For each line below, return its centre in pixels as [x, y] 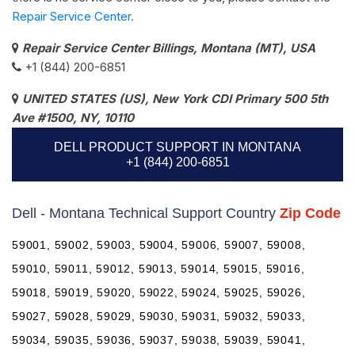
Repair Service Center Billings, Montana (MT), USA [169, 48]
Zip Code [310, 213]
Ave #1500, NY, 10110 [73, 117]
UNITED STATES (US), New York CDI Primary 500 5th [175, 98]
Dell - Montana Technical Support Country [146, 213]
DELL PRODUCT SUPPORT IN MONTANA [177, 147]
